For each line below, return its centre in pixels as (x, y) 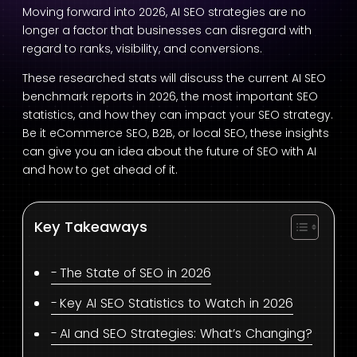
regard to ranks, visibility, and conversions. (142, 48)
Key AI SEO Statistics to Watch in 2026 (177, 303)
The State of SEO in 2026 (136, 273)
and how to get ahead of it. (100, 169)
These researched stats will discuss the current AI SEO (174, 78)
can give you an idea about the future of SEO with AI (169, 151)
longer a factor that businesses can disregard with (167, 30)
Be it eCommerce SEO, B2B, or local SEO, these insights (176, 133)
